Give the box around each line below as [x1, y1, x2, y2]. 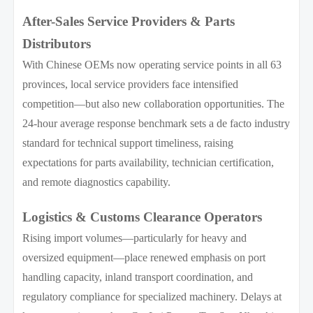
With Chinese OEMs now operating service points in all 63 [22, 58, 282, 71]
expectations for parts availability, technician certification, [22, 156, 275, 168]
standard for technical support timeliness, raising [22, 136, 234, 149]
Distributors [22, 36, 92, 51]
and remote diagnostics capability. [22, 175, 171, 188]
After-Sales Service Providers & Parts [22, 13, 235, 29]
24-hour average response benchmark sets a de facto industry [22, 117, 291, 129]
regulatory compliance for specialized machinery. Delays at [22, 290, 282, 303]
